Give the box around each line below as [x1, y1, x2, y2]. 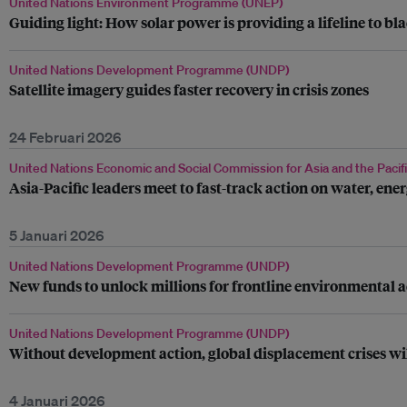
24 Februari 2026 [9, 128, 122, 146]
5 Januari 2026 [9, 226, 104, 244]
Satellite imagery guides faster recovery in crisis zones [9, 79, 369, 100]
